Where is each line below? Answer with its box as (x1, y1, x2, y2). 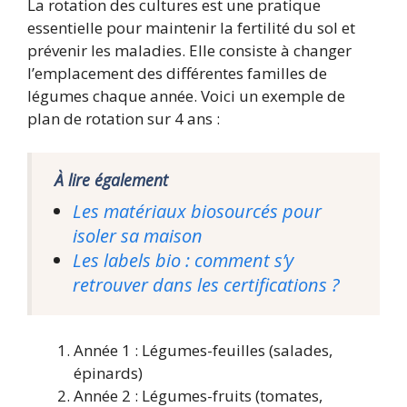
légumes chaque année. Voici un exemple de (27, 84, 345, 106)
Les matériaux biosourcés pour (73, 199, 322, 224)
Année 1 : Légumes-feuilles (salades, (74, 339, 333, 361)
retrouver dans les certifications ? (73, 273, 340, 298)
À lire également (55, 169, 168, 192)
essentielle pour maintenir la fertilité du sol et (27, 16, 355, 38)
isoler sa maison (73, 223, 203, 249)
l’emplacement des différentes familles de (27, 62, 327, 84)
